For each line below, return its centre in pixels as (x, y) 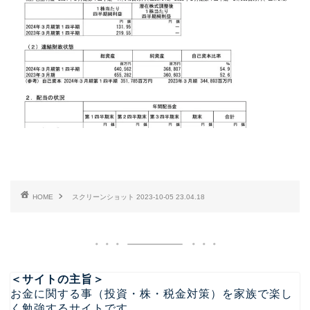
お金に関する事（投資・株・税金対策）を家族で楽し (152, 294)
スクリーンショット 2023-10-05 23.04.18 (138, 197)
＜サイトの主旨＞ (57, 280)
